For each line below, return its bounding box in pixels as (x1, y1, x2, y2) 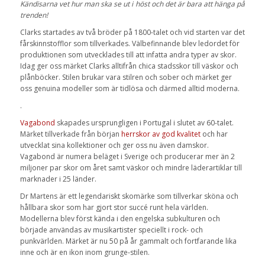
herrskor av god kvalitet (121, 129, 201, 140)
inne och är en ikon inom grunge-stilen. (20, 247, 150, 258)
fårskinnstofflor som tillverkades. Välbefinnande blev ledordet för (20, 38, 240, 49)
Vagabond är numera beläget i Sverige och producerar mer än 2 (20, 151, 235, 162)
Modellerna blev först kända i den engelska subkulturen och (20, 214, 220, 224)
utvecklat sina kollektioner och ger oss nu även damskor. (20, 140, 209, 151)
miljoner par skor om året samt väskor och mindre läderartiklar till (20, 163, 242, 173)
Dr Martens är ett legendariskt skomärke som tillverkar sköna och (20, 191, 238, 202)
